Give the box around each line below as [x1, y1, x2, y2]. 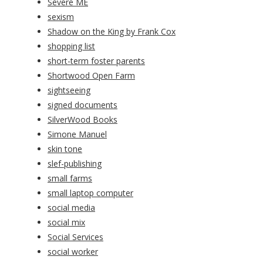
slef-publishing [48, 158, 102, 170]
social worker [48, 246, 98, 258]
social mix [48, 217, 85, 228]
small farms [48, 173, 92, 184]
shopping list [48, 41, 95, 52]
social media [48, 202, 95, 214]
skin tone [48, 143, 82, 155]
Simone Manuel [48, 129, 107, 140]
